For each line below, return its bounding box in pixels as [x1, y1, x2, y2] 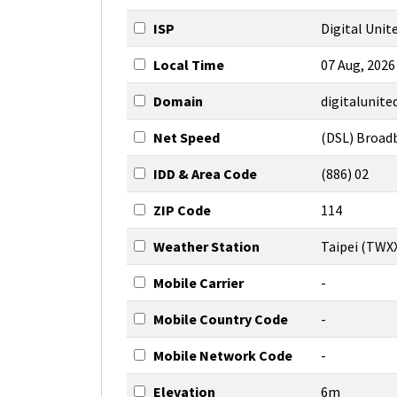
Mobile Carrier [153, 274, 244, 292]
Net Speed [153, 128, 220, 146]
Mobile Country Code [153, 310, 288, 328]
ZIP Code [153, 201, 211, 219]
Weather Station [153, 237, 260, 255]
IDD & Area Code [153, 165, 257, 183]
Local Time [153, 56, 224, 74]
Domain [153, 92, 203, 110]
